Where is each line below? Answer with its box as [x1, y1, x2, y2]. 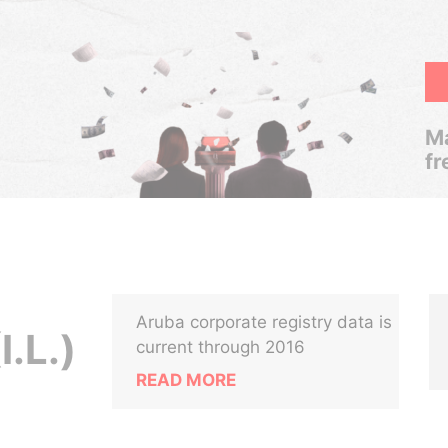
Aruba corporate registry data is [136, 312, 393, 332]
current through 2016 [136, 337, 306, 357]
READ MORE [136, 370, 237, 390]
